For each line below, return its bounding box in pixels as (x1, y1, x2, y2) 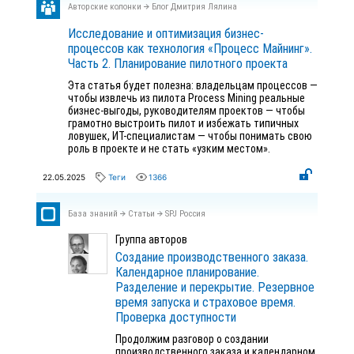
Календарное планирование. (115, 265, 259, 280)
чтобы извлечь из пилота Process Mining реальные (68, 92, 305, 104)
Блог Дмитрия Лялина (152, 2, 237, 12)
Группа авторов (115, 233, 187, 246)
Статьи (128, 209, 155, 219)
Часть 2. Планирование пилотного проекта (68, 56, 288, 71)
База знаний (68, 209, 118, 219)
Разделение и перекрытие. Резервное (115, 280, 314, 295)
